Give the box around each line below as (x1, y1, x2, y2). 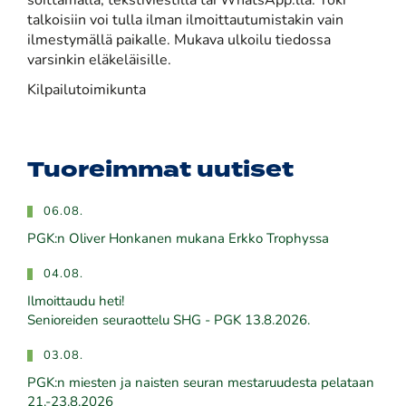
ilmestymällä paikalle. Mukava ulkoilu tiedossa (27, 34, 331, 48)
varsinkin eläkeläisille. (27, 53, 171, 68)
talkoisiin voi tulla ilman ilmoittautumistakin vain (27, 14, 343, 28)
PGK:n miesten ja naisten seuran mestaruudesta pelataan (27, 377, 374, 391)
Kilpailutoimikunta (27, 83, 146, 98)
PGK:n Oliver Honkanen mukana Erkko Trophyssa (27, 233, 329, 246)
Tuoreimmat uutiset (27, 154, 294, 187)
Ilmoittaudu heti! (27, 295, 124, 309)
